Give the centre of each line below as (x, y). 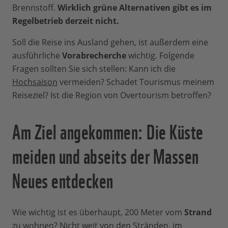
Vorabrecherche (94, 56)
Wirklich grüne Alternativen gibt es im (135, 8)
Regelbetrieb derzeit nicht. (66, 21)
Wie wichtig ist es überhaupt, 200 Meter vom (98, 212)
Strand (198, 212)
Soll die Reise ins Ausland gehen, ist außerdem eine (110, 42)
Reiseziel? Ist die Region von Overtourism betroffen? (112, 95)
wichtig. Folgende (160, 56)
